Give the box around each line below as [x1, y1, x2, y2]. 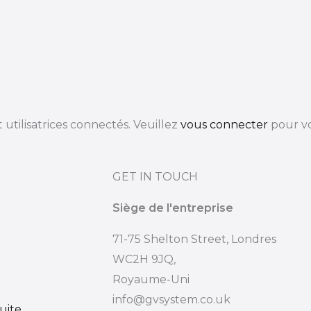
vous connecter [180, 118, 268, 131]
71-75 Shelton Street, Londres [112, 233, 276, 246]
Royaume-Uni [112, 273, 190, 286]
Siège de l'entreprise [112, 201, 233, 215]
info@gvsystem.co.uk [112, 293, 230, 306]
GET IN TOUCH [112, 170, 198, 183]
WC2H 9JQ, [112, 253, 176, 266]
